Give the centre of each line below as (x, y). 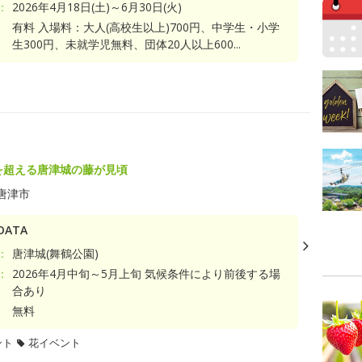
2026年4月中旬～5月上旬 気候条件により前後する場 (147, 273)
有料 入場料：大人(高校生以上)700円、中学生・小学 (146, 27)
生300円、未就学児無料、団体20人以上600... (127, 44)
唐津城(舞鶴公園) (56, 253)
